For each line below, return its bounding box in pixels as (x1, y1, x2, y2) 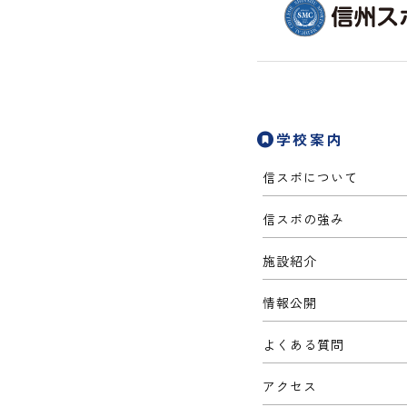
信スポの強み (263, 210, 345, 228)
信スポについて (263, 168, 359, 186)
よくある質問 (263, 335, 345, 353)
